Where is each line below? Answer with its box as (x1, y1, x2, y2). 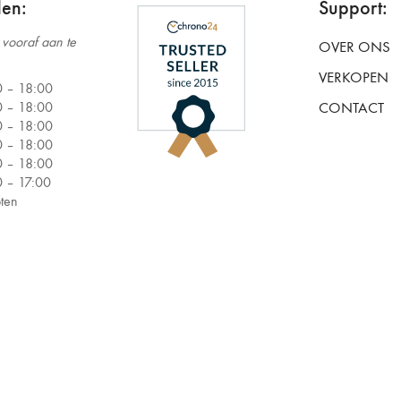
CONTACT (319, 99, 384, 117)
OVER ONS (319, 38, 390, 56)
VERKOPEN (319, 69, 388, 87)
